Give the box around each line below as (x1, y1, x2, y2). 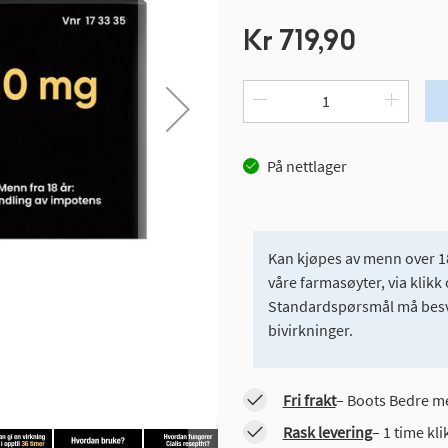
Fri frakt (282, 390, 336, 411)
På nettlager (266, 156, 347, 176)
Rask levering (282, 422, 372, 443)
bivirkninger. (267, 320, 353, 341)
